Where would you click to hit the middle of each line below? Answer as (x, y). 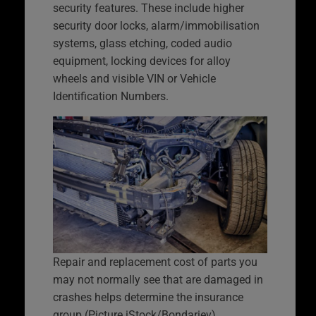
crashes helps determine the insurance (148, 297)
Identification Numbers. (111, 97)
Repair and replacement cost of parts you (155, 262)
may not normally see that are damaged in (158, 279)
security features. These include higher (148, 8)
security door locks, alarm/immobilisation (156, 26)
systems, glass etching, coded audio (142, 44)
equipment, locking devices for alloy (142, 61)
